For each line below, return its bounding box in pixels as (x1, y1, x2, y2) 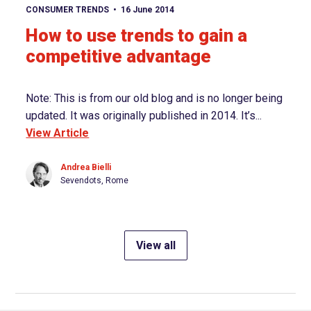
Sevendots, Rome (60, 176, 129, 186)
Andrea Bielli (60, 162, 112, 173)
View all (135, 239, 176, 253)
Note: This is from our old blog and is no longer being (26, 92, 283, 106)
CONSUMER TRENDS (26, 5, 110, 15)
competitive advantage (26, 46, 212, 67)
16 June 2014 (120, 5, 174, 15)
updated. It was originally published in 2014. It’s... (26, 109, 262, 123)
